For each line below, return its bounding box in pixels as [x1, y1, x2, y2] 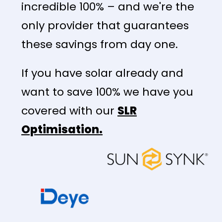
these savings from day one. [21, 37, 178, 53]
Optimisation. [21, 122, 103, 138]
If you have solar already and [21, 65, 183, 81]
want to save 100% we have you [21, 84, 193, 100]
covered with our [21, 103, 117, 119]
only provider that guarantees [21, 18, 189, 34]
